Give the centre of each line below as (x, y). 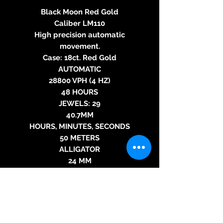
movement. (80, 46)
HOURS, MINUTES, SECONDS (80, 126)
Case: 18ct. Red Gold (80, 57)
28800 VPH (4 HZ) (80, 80)
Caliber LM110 (80, 23)
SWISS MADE (80, 206)
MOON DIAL (80, 195)
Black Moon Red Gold (80, 12)
